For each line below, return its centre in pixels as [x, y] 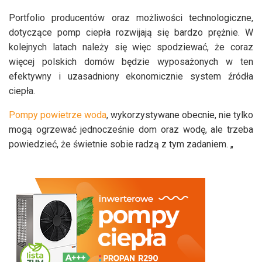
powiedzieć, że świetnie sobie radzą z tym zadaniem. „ [121, 144]
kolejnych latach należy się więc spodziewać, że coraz [131, 47]
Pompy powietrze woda [58, 115]
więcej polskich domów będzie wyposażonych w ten [131, 62]
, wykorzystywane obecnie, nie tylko [180, 115]
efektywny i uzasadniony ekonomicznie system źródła [131, 77]
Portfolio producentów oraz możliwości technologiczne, [131, 18]
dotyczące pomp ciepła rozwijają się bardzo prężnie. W [131, 33]
